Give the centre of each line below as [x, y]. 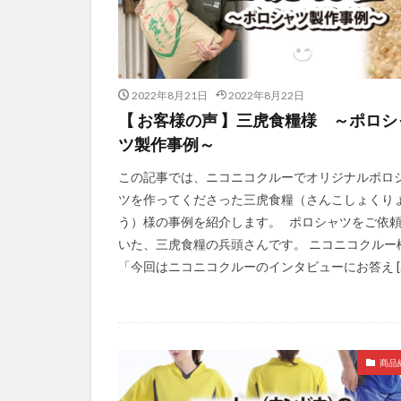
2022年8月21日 [169, 96]
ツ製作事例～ [166, 145]
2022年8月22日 [266, 96]
